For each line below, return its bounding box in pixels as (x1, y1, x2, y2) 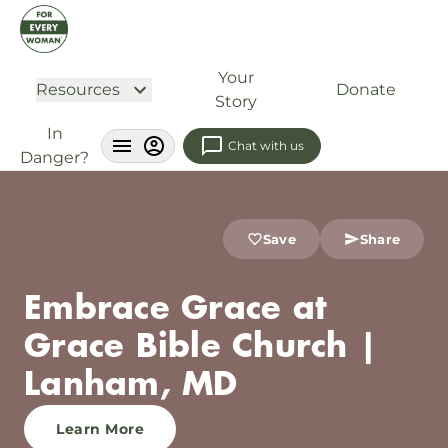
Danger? (20, 148, 89, 167)
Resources (36, 80, 120, 99)
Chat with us (228, 138, 304, 153)
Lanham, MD (24, 368, 238, 403)
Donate (336, 80, 396, 99)
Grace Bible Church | (24, 330, 378, 365)
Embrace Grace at (24, 292, 327, 327)
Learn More (56, 420, 144, 438)
